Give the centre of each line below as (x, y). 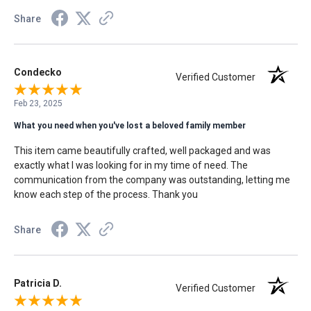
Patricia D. (37, 284)
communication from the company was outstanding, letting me (152, 180)
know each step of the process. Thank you (106, 195)
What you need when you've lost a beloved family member (129, 126)
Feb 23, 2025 (38, 104)
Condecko (37, 73)
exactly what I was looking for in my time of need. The (131, 166)
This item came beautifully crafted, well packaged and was (142, 151)
